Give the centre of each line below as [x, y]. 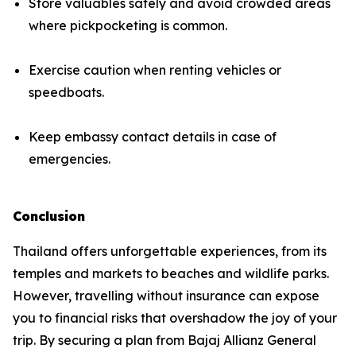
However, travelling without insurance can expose [166, 295]
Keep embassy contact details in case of [153, 136]
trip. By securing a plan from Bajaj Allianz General [164, 340]
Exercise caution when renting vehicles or [155, 70]
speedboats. [66, 92]
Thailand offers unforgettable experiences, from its [170, 251]
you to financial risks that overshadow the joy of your [175, 317]
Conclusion [49, 216]
